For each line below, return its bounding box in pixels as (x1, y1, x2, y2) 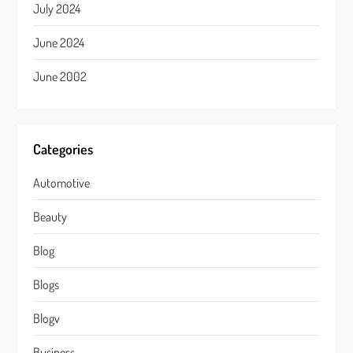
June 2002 (33, 69, 87, 84)
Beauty (33, 209, 68, 225)
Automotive (33, 175, 91, 191)
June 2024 (33, 35, 85, 50)
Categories (33, 140, 94, 158)
